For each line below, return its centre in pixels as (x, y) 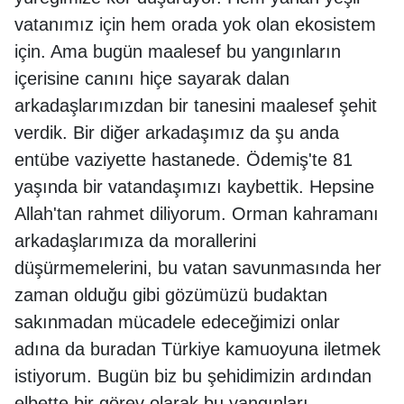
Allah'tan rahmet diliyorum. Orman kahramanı (197, 214)
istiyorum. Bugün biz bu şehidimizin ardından (193, 376)
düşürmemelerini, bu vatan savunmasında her (198, 268)
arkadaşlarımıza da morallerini (135, 241)
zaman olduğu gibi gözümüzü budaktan (171, 295)
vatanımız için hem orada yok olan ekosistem (195, 24)
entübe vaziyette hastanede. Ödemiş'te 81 (184, 160)
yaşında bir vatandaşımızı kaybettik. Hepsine (194, 187)
